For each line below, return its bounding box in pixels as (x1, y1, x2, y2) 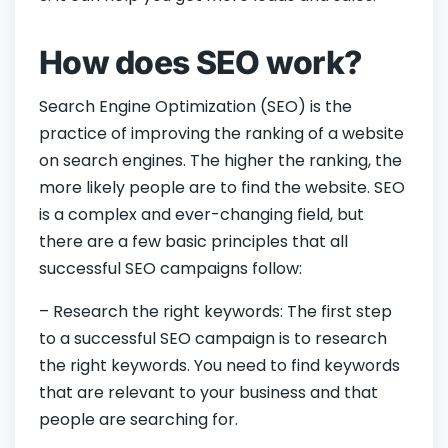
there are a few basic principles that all (39, 230, 348, 254)
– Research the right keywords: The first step (39, 300, 392, 324)
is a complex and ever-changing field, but (39, 203, 364, 227)
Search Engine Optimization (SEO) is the (39, 95, 352, 119)
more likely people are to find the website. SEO (39, 176, 405, 200)
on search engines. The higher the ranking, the (39, 149, 402, 173)
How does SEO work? (39, 43, 363, 83)
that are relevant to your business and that (39, 381, 378, 405)
